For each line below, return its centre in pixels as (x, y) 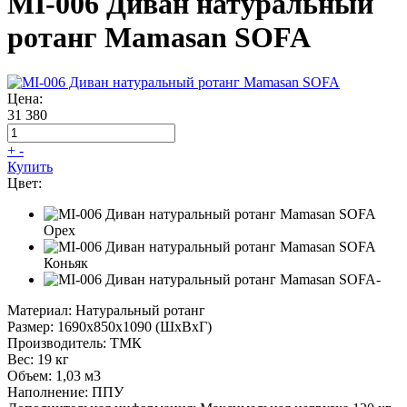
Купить (30, 166)
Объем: (30, 375)
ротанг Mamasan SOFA (159, 38)
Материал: (40, 310)
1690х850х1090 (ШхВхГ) (134, 326)
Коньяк (66, 263)
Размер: (30, 326)
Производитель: (57, 342)
